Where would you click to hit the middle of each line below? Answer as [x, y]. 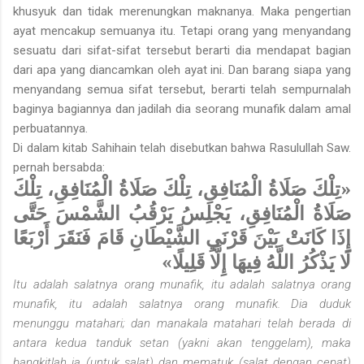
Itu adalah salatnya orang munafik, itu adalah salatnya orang [182, 285]
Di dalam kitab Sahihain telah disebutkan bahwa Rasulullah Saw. [182, 148]
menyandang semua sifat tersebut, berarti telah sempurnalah [182, 90]
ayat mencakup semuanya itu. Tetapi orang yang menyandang [182, 31]
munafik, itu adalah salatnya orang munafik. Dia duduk [182, 304]
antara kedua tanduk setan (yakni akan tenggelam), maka [182, 343]
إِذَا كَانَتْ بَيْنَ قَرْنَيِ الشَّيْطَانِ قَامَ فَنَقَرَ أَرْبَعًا [182, 237]
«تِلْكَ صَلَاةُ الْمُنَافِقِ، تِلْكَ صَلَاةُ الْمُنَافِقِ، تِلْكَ [182, 188]
